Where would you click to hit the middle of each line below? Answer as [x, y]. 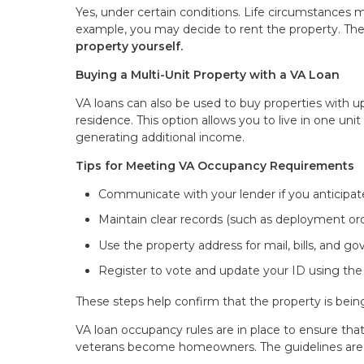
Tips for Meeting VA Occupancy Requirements [215, 165]
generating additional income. [160, 137]
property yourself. [129, 46]
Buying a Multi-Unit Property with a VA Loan [208, 74]
